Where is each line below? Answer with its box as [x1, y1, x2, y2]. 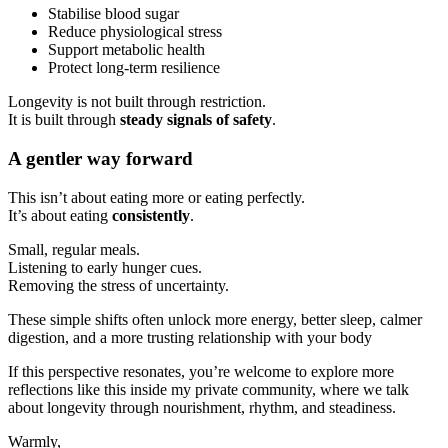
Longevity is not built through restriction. [8, 93, 266, 111]
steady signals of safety [120, 111, 272, 129]
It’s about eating [8, 206, 112, 224]
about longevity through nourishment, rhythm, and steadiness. [8, 398, 396, 416]
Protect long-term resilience [48, 59, 220, 77]
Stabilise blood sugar [48, 5, 179, 23]
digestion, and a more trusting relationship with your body [8, 328, 372, 346]
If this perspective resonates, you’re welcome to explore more [8, 362, 394, 380]
